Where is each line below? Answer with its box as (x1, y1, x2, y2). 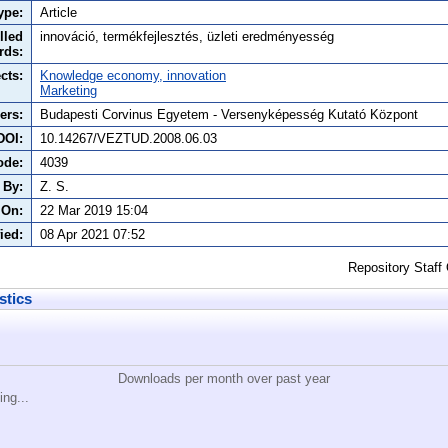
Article (40, 5, 77, 21)
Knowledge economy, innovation (40, 68, 226, 84)
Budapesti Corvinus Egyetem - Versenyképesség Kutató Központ (40, 107, 418, 123)
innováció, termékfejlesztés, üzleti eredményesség (40, 29, 334, 45)
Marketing (40, 83, 97, 99)
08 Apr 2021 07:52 (40, 227, 145, 243)
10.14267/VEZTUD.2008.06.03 (40, 131, 217, 147)
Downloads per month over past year (118, 371, 330, 387)
